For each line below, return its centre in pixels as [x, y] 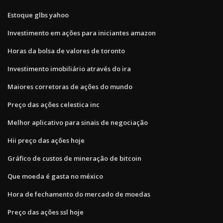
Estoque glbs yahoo [38, 15]
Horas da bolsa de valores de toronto [66, 51]
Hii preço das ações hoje [46, 140]
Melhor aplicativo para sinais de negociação [78, 122]
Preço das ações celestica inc [54, 104]
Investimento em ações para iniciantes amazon [82, 33]
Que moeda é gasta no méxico [55, 176]
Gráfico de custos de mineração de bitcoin [74, 158]
